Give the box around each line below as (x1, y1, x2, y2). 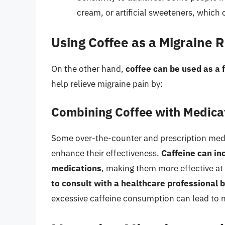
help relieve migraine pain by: (51, 78, 163, 89)
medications (51, 163, 101, 174)
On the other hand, (51, 63, 126, 74)
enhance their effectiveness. (51, 148, 161, 159)
